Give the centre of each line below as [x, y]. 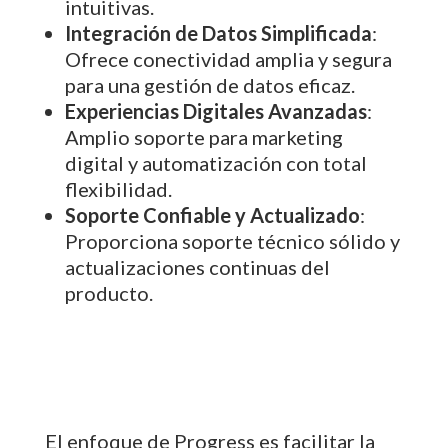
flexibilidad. [118, 189]
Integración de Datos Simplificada [218, 33]
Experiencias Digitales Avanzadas [215, 111]
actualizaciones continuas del [197, 267]
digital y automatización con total [215, 163]
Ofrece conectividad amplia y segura [228, 59]
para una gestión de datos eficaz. [209, 85]
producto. [108, 293]
